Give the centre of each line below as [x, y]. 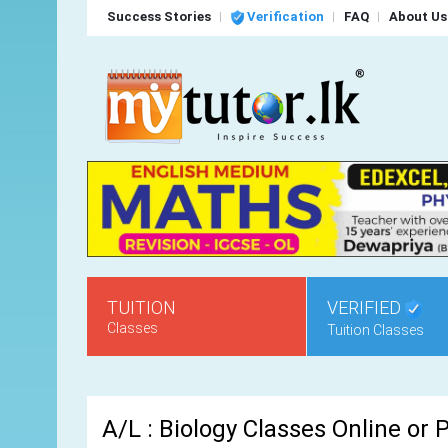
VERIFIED [366, 308]
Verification [284, 16]
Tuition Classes [375, 329]
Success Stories [159, 16]
